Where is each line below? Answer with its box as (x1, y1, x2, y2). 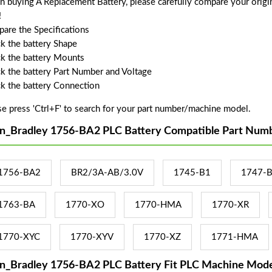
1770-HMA (134, 200, 182, 210)
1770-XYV (70, 233, 114, 242)
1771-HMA (211, 233, 258, 242)
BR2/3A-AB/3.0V (70, 168, 143, 178)
